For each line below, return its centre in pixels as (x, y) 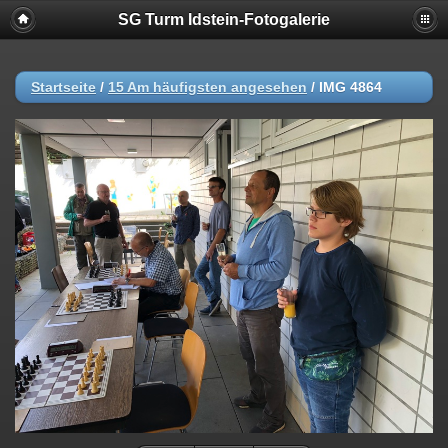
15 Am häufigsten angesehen (207, 87)
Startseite (63, 87)
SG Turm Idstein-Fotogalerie (224, 19)
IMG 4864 (350, 87)
